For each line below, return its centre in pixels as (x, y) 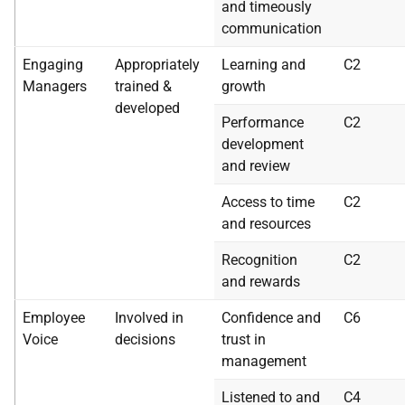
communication (272, 28)
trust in (244, 339)
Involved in (149, 318)
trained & (143, 86)
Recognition (259, 260)
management (264, 361)
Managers (55, 86)
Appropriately (157, 65)
